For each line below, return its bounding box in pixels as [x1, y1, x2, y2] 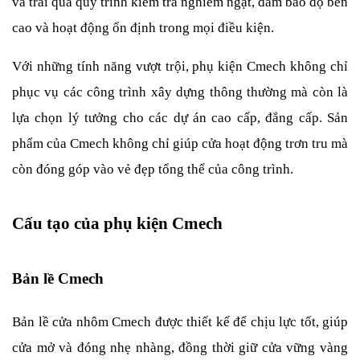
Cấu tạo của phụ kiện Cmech [12, 214, 223, 234]
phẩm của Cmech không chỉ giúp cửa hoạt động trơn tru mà [12, 136, 348, 152]
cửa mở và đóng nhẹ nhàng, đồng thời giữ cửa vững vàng [12, 340, 348, 356]
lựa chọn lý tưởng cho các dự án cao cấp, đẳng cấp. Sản [12, 110, 348, 126]
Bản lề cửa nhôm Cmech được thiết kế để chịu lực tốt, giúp [12, 314, 348, 330]
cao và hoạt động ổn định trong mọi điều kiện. [12, 20, 274, 36]
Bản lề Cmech [12, 270, 104, 288]
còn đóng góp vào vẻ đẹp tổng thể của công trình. [12, 162, 293, 178]
